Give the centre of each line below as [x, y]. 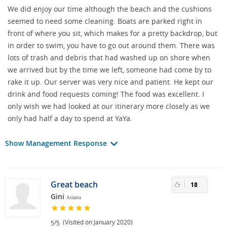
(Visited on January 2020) [96, 222]
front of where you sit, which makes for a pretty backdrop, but [112, 33]
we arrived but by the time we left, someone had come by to [109, 70]
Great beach [74, 185]
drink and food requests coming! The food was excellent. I [106, 94]
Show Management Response [57, 143]
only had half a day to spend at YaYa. [70, 119]
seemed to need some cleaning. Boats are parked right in [105, 21]
